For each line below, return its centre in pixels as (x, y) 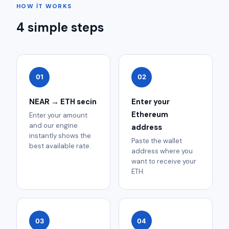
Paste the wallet (157, 141)
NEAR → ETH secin (63, 101)
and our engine (53, 126)
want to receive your (164, 162)
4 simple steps (60, 27)
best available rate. (60, 146)
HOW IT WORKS (44, 6)
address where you (162, 151)
